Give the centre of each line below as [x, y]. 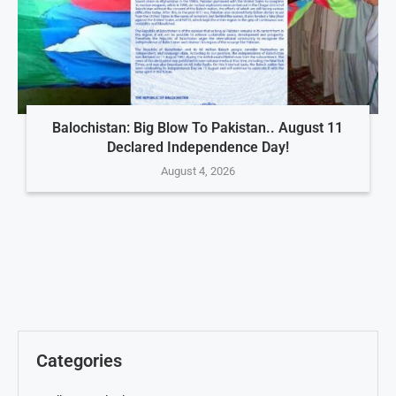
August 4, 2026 [198, 171]
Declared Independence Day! [198, 148]
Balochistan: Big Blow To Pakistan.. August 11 [198, 128]
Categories [79, 361]
